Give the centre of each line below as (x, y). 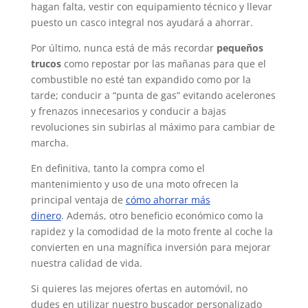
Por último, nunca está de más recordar (123, 48)
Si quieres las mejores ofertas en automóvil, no (139, 289)
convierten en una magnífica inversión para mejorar (151, 247)
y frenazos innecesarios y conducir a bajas (128, 111)
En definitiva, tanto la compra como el (118, 168)
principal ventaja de (78, 200)
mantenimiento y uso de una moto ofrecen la (134, 184)
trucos (46, 64)
